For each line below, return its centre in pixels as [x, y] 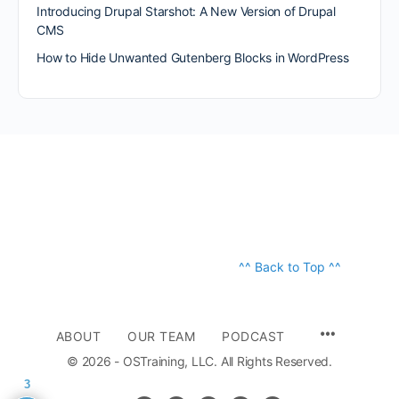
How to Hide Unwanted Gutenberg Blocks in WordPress [193, 58]
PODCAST [253, 337]
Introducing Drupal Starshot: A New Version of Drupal [187, 12]
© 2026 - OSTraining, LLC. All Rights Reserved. [199, 362]
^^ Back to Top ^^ [290, 267]
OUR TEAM [161, 337]
